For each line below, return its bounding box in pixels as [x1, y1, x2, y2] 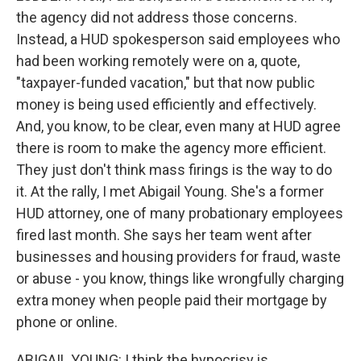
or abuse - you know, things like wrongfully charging [16, 270, 344, 287]
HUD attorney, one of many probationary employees [16, 205, 343, 222]
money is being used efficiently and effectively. [16, 96, 317, 113]
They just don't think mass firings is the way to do [16, 161, 332, 178]
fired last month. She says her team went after [16, 226, 312, 243]
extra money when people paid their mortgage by [16, 292, 327, 309]
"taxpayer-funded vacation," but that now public [16, 74, 315, 91]
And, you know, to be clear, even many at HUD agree [16, 118, 341, 135]
